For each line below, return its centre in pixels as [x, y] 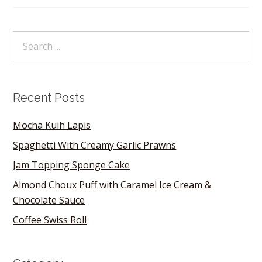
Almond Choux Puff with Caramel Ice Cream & [112, 185]
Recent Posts [49, 98]
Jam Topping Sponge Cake [72, 165]
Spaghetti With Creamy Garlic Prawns [95, 145]
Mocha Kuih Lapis [52, 125]
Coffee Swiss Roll [50, 220]
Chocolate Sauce [49, 200]
